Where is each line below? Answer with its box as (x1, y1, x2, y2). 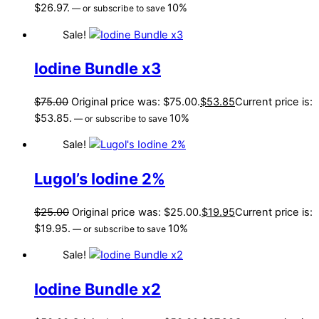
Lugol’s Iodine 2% (34, 169, 165, 188)
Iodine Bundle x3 (34, 58, 161, 78)
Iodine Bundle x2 (34, 279, 161, 298)
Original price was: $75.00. (71, 95, 200, 108)
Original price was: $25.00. (72, 205, 202, 219)
